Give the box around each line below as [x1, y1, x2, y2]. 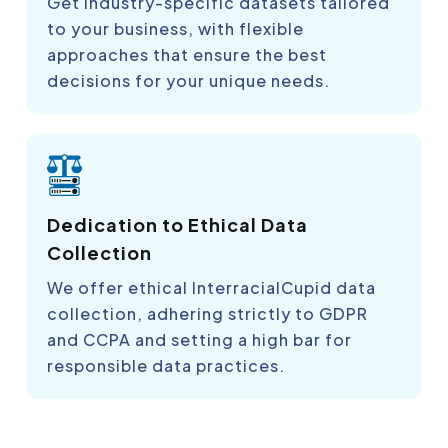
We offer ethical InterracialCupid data [47, 277, 376, 299]
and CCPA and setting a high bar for [47, 329, 352, 351]
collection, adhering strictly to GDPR [47, 303, 368, 325]
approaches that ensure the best [47, 44, 327, 66]
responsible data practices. [47, 355, 285, 377]
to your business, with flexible [47, 18, 304, 40]
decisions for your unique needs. [47, 70, 330, 92]
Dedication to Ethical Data [47, 213, 308, 237]
